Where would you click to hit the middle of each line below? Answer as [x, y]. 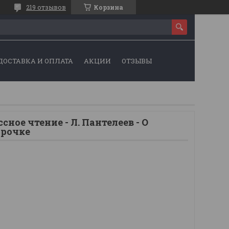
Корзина [108, 7]
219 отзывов [46, 7]
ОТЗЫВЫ [136, 61]
